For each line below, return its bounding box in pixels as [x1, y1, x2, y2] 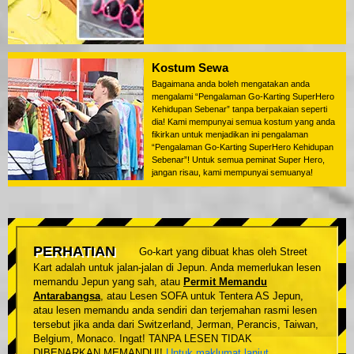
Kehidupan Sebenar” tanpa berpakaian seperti [152, 104, 327, 114]
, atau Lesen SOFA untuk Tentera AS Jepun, [100, 290, 303, 303]
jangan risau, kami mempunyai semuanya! [152, 167, 313, 177]
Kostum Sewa [152, 60, 228, 74]
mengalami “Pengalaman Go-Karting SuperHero [152, 91, 334, 101]
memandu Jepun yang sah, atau [33, 276, 183, 288]
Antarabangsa [33, 290, 100, 303]
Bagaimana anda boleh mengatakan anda [152, 78, 310, 88]
